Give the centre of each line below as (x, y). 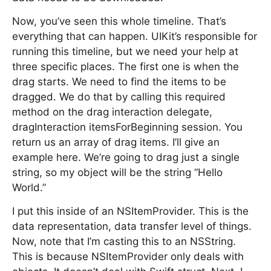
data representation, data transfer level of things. (132, 226)
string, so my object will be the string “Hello (117, 172)
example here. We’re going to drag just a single (126, 157)
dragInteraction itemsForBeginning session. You (127, 127)
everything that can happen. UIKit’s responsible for (135, 36)
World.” (29, 188)
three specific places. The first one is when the (126, 67)
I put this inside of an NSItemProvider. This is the (130, 211)
